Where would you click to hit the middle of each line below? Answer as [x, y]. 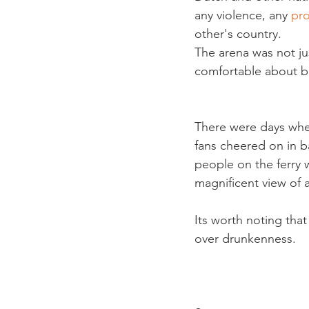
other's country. [238, 34]
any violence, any [243, 15]
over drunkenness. [245, 239]
